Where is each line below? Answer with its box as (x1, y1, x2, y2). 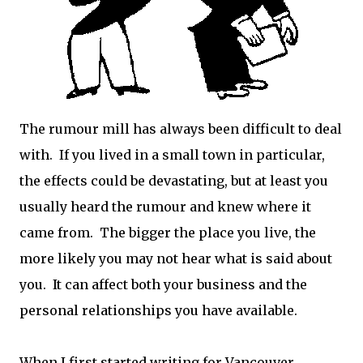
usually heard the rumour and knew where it (19, 199, 311, 215)
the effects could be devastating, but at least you (19, 173, 328, 189)
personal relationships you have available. (19, 302, 297, 318)
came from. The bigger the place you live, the (19, 224, 316, 241)
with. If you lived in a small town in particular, (19, 147, 325, 163)
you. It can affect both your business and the (19, 276, 307, 293)
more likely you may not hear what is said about (19, 250, 332, 267)
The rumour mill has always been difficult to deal (19, 121, 342, 137)
